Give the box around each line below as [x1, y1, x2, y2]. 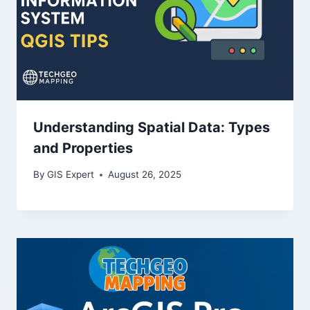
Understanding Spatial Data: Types [33, 118, 270, 136]
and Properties [33, 139, 133, 156]
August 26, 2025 [108, 169, 182, 181]
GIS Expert [47, 169, 95, 181]
